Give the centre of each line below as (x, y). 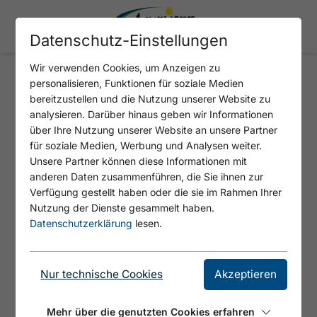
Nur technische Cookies (102, 274)
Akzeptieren (245, 274)
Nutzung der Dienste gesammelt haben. (122, 208)
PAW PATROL (76, 94)
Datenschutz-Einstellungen (129, 40)
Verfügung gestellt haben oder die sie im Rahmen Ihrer (156, 192)
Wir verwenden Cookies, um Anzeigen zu (125, 68)
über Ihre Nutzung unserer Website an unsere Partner (154, 130)
